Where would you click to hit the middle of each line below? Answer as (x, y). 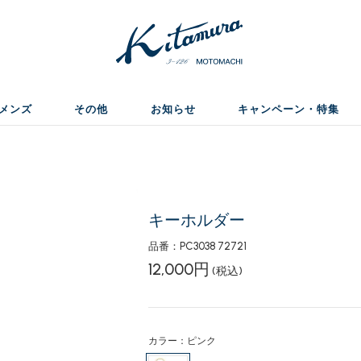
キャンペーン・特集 (288, 109)
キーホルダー (196, 220)
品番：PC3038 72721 (197, 246)
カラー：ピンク (182, 341)
